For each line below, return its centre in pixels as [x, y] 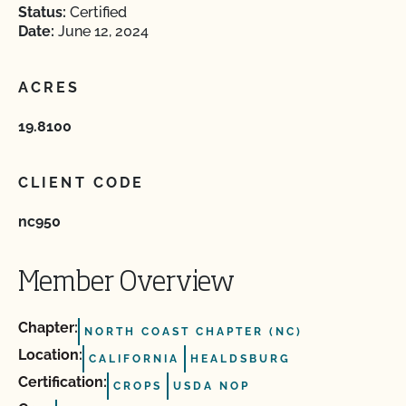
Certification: [63, 382]
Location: [50, 355]
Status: [42, 12]
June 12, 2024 [101, 31]
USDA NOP [212, 386]
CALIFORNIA [134, 359]
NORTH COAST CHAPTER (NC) [193, 332]
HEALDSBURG [241, 359]
